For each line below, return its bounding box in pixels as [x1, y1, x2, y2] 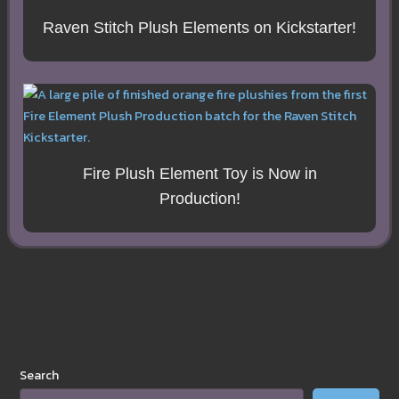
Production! [159, 189, 240, 208]
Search [20, 365, 60, 385]
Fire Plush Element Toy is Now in [82, 164, 317, 183]
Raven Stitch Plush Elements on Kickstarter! [43, 18, 356, 37]
